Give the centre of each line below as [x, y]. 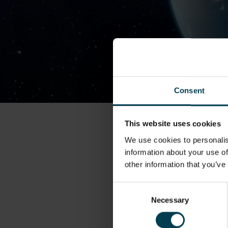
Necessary [170, 199]
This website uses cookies [173, 124]
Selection [128, 200]
